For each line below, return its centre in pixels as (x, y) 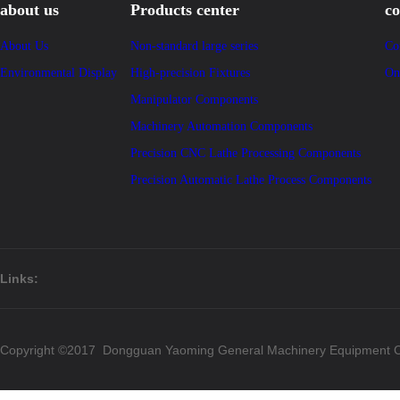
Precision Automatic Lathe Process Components (251, 180)
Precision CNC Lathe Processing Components (246, 153)
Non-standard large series (194, 46)
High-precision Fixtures (190, 73)
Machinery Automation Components (221, 126)
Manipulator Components (194, 100)
